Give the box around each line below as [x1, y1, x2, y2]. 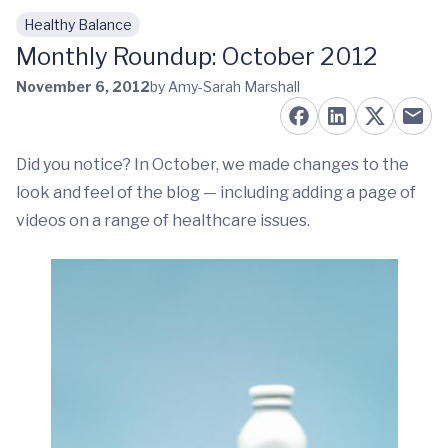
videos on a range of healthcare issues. [16, 211, 310, 230]
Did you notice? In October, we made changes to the [16, 155, 409, 174]
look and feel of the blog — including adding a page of [16, 183, 416, 202]
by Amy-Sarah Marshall [150, 78, 300, 95]
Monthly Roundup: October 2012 [16, 42, 378, 71]
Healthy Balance [24, 16, 132, 33]
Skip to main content [31, 25, 191, 44]
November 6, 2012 [16, 78, 150, 95]
